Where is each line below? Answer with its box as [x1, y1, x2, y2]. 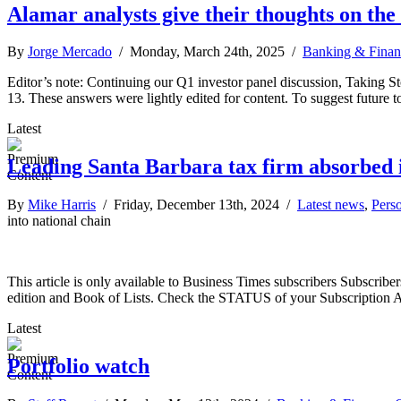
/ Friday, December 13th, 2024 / [96, 197, 297, 213]
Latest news [297, 197, 364, 213]
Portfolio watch [7, 354, 149, 379]
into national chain [7, 213, 111, 229]
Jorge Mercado [28, 44, 112, 60]
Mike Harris [28, 197, 96, 213]
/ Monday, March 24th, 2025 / [112, 44, 303, 60]
